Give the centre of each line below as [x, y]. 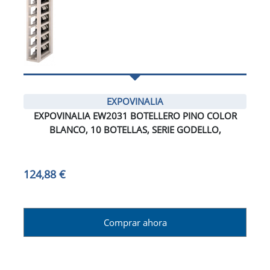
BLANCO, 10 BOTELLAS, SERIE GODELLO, [135, 130]
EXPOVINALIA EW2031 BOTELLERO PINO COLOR [135, 116]
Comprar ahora [135, 223]
